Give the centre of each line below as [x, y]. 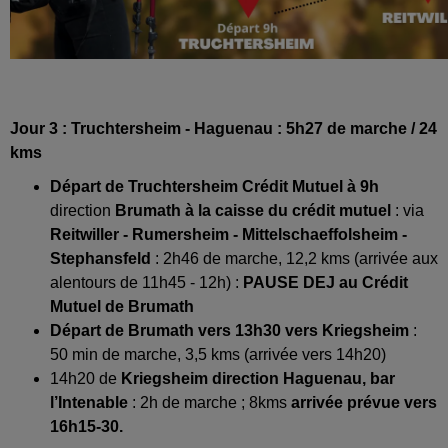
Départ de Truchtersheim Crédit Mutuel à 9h [214, 186]
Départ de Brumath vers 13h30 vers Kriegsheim [231, 330]
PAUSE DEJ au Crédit [325, 282]
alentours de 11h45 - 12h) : [146, 282]
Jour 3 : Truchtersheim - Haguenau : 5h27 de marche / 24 [223, 128]
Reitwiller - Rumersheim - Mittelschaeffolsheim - [230, 234]
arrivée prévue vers [364, 402]
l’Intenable [91, 402]
